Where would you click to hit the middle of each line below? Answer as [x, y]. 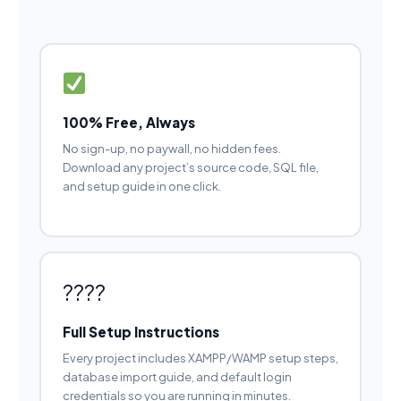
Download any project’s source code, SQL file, [190, 168]
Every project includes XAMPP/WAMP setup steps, [200, 358]
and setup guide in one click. [141, 187]
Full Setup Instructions [141, 331]
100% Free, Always [128, 123]
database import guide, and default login [177, 376]
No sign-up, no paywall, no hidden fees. [171, 149]
